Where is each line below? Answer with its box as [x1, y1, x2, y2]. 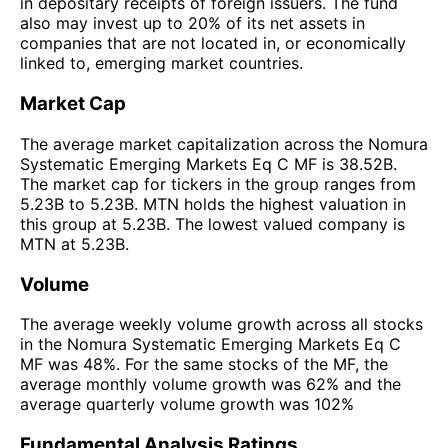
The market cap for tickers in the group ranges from [20, 173, 416, 194]
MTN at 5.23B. [20, 233, 129, 254]
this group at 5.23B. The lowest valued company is [20, 213, 405, 234]
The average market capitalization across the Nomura [20, 133, 428, 154]
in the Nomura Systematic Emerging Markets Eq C [20, 334, 401, 355]
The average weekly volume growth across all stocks [20, 314, 423, 335]
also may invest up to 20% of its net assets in [20, 13, 365, 34]
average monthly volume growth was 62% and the [20, 374, 401, 395]
